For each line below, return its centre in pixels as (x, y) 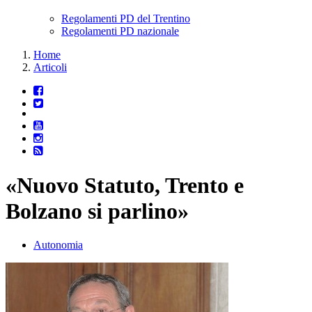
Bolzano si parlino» (97, 211)
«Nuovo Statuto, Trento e (125, 185)
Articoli (50, 68)
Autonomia (58, 245)
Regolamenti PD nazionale (120, 31)
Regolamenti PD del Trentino (126, 19)
